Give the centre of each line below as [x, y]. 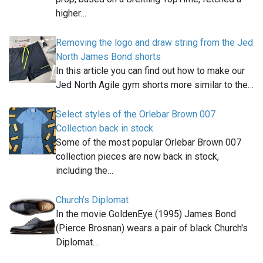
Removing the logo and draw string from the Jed [154, 43]
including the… [85, 171]
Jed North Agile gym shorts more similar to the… [155, 85]
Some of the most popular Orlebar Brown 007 [149, 143]
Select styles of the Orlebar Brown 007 [136, 114]
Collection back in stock [104, 129]
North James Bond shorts [108, 57]
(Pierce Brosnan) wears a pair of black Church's [152, 228]
